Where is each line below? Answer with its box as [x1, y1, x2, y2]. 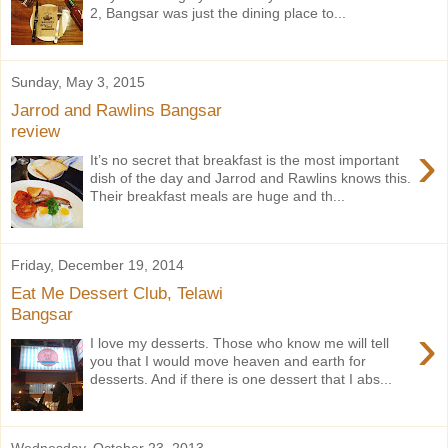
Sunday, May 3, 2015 [11, 73, 145, 90]
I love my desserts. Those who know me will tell [90, 334, 390, 351]
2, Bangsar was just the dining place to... [90, 4, 347, 21]
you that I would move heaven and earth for [90, 352, 367, 369]
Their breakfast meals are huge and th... [90, 187, 346, 204]
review [11, 121, 60, 142]
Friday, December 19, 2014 [11, 256, 184, 273]
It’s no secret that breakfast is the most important [90, 151, 400, 168]
